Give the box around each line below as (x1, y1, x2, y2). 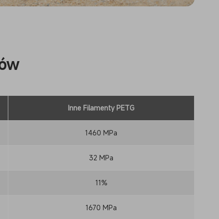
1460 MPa (85, 128, 117, 138)
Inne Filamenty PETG (68, 103, 134, 113)
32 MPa (89, 153, 113, 163)
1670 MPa (86, 203, 117, 213)
